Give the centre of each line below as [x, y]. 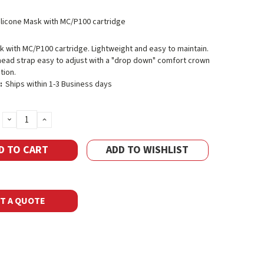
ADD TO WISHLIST [148, 150]
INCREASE [63, 119]
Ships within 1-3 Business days [58, 84]
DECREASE [29, 119]
